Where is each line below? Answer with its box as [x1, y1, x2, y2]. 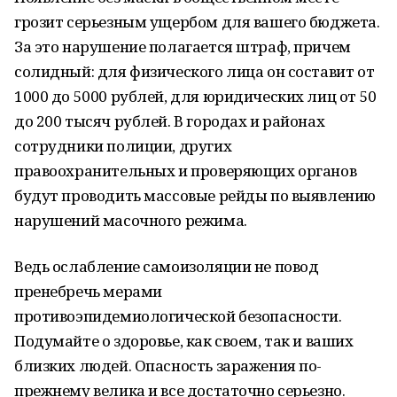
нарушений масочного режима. [14, 210, 247, 230]
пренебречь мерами [14, 281, 162, 301]
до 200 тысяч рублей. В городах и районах [14, 111, 325, 131]
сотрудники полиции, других [14, 136, 232, 156]
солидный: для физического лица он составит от [14, 61, 375, 82]
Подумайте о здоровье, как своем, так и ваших [14, 331, 354, 351]
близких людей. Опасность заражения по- [14, 355, 323, 376]
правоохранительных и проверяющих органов [14, 160, 357, 181]
